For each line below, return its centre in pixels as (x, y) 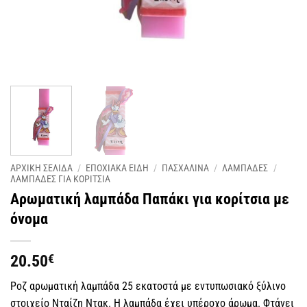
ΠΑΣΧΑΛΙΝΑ (186, 168)
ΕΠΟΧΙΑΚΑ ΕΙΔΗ (118, 168)
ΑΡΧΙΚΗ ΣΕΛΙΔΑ (41, 168)
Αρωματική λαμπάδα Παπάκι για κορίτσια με (150, 199)
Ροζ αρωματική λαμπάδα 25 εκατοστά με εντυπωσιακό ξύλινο (148, 286)
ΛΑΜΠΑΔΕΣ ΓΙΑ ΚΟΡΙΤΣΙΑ (60, 179)
